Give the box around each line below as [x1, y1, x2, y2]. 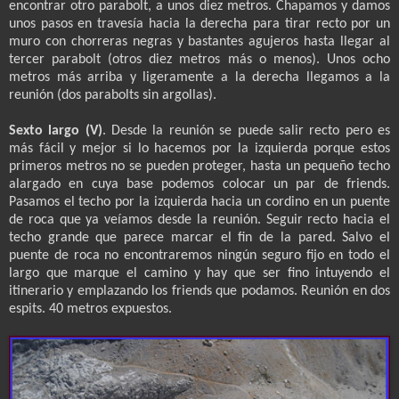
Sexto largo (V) [9, 123, 102, 138]
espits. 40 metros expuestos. [9, 301, 172, 316]
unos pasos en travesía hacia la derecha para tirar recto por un [9, 16, 390, 31]
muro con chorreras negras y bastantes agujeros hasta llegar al [9, 34, 390, 49]
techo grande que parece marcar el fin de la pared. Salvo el [9, 230, 390, 245]
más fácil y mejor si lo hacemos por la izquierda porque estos [9, 141, 390, 156]
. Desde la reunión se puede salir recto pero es [102, 123, 391, 138]
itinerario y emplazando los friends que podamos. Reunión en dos [9, 283, 390, 298]
